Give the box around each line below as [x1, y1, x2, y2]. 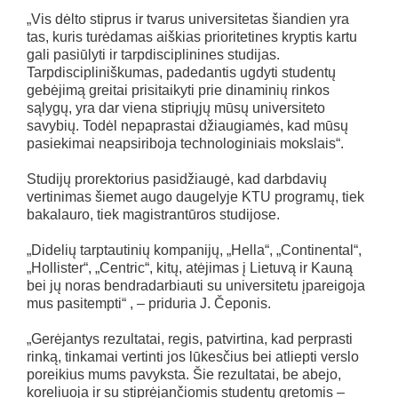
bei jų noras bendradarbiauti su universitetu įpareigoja [27, 277, 365, 293]
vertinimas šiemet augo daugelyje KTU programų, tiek [27, 188, 364, 204]
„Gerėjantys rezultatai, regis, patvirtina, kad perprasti [27, 330, 353, 346]
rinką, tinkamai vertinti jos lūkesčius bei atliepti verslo [27, 348, 359, 364]
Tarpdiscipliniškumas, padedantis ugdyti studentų [27, 64, 336, 80]
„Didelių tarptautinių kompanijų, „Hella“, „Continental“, [27, 242, 362, 258]
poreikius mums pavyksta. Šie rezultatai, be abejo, [27, 366, 341, 382]
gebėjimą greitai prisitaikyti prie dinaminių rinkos [27, 82, 330, 98]
